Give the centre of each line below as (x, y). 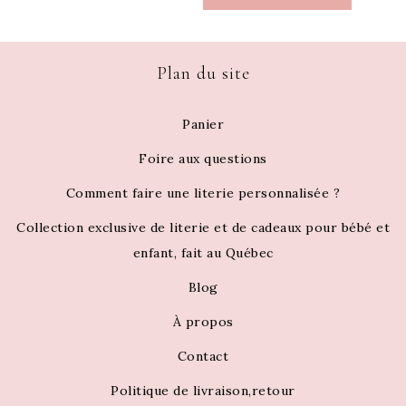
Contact (203, 357)
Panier (203, 125)
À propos (203, 322)
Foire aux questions (203, 159)
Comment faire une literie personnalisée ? (203, 193)
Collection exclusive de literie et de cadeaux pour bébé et (203, 228)
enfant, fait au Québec (203, 253)
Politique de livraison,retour (203, 391)
